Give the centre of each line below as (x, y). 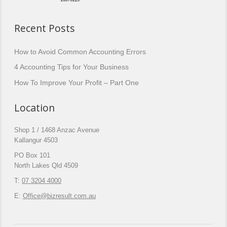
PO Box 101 (32, 156)
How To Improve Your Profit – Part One (77, 83)
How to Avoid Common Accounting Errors (80, 51)
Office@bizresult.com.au (59, 196)
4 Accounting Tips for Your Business (71, 67)
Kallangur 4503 (36, 141)
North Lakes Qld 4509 (46, 166)
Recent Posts (45, 28)
